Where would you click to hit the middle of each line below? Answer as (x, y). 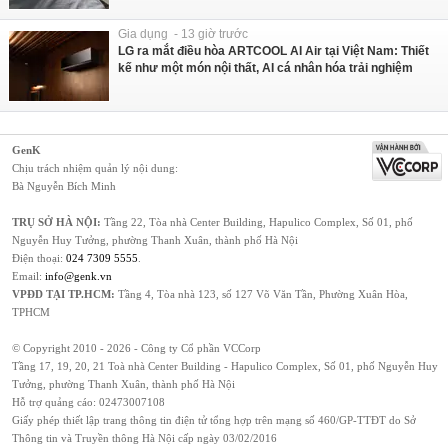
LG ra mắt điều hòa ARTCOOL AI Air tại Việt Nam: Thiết (273, 51)
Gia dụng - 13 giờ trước (183, 34)
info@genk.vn (78, 276)
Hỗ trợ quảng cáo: (55, 402)
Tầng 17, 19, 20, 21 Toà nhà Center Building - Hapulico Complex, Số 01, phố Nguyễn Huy (225, 366)
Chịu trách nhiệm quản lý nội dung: (95, 168)
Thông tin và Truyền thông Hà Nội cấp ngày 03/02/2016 (144, 438)
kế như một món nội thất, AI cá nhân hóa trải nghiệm (265, 68)
